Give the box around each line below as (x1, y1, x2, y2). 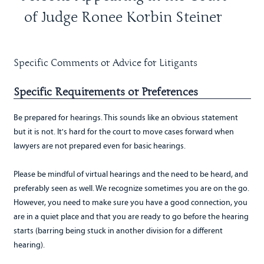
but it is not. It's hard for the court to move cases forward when (13, 127, 234, 137)
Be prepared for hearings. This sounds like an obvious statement (13, 113, 238, 123)
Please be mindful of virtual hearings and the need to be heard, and (13, 169, 248, 180)
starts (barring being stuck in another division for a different (13, 226, 223, 236)
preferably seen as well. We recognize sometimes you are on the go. (13, 183, 249, 194)
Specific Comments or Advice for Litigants (13, 57, 197, 70)
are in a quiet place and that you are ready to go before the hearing (13, 212, 249, 222)
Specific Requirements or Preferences (13, 85, 198, 100)
